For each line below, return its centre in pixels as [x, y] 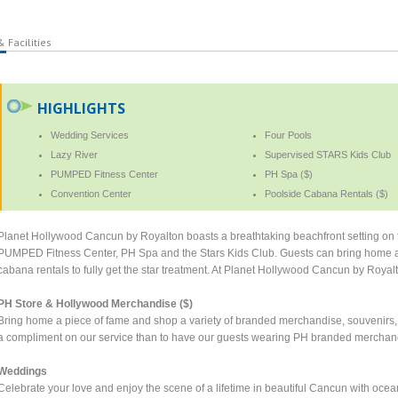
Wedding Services [90, 135]
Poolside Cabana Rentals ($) [326, 193]
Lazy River [75, 154]
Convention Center [92, 193]
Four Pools [288, 135]
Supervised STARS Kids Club [327, 154]
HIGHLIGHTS [82, 108]
